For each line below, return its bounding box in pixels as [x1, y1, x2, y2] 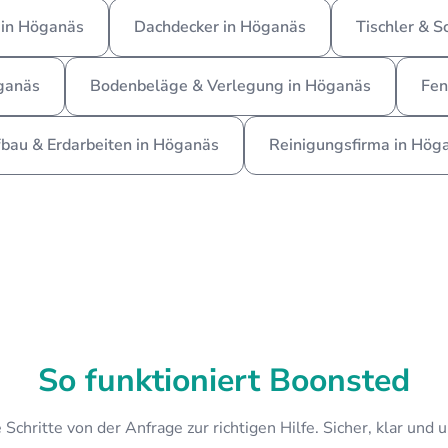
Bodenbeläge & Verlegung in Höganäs [89, 75, 371, 98]
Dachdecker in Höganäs [133, 16, 306, 39]
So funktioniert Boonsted [38, 359, 410, 403]
